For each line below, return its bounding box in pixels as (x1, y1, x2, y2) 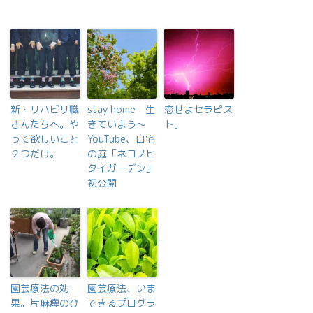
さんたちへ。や (10, 117, 79, 131)
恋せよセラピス (164, 103, 233, 116)
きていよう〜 (87, 117, 146, 131)
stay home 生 (87, 103, 155, 116)
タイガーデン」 (87, 161, 156, 175)
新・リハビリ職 (10, 103, 79, 116)
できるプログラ (87, 296, 156, 310)
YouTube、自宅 (87, 132, 155, 145)
